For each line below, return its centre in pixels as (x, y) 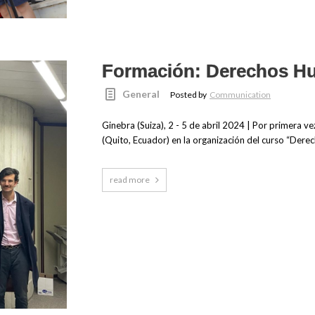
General (141, 94)
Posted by (189, 94)
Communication (240, 94)
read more (129, 179)
